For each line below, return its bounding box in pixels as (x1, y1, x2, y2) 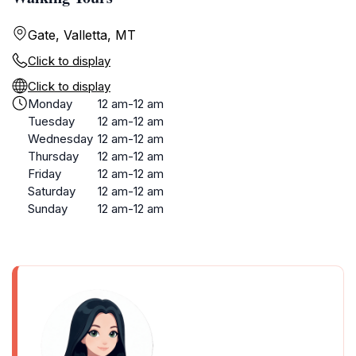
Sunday (28, 201, 68, 216)
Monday (28, 96, 72, 111)
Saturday (28, 184, 75, 199)
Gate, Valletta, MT (28, 27, 136, 43)
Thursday (28, 149, 79, 164)
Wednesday (28, 131, 93, 146)
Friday (28, 166, 61, 181)
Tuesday (28, 114, 75, 129)
